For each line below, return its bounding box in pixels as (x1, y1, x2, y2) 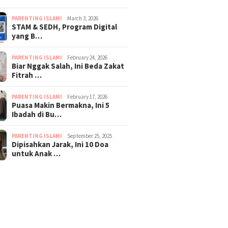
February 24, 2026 (67, 53, 108, 61)
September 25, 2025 (67, 132, 112, 139)
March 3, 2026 (67, 14, 99, 22)
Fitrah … (12, 70, 42, 80)
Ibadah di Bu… (12, 109, 62, 119)
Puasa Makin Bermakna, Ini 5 (12, 100, 110, 110)
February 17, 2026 (67, 93, 108, 100)
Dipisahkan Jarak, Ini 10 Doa (12, 139, 109, 149)
